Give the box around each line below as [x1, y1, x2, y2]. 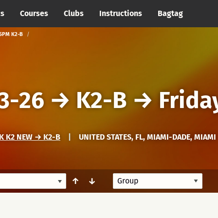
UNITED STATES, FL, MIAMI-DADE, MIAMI [79, 132, 216, 142]
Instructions [99, 9, 142, 18]
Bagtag [158, 9, 183, 18]
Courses [20, 9, 48, 18]
